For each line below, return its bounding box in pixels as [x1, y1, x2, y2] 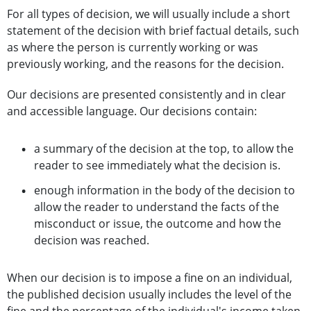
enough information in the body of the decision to [34, 183, 295, 199]
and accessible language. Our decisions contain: [7, 103, 257, 119]
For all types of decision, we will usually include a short [7, 6, 290, 22]
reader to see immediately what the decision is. [34, 158, 280, 174]
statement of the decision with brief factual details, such [7, 23, 299, 39]
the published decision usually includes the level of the [7, 287, 292, 303]
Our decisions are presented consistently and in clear [7, 87, 286, 103]
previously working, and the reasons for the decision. [7, 56, 284, 72]
